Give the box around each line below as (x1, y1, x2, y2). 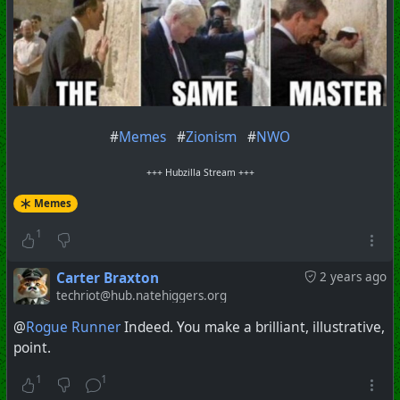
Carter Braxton (55, 269, 159, 288)
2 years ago (320, 269, 387, 286)
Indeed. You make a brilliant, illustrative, (121, 317, 385, 337)
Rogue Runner (26, 317, 121, 337)
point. (13, 337, 51, 357)
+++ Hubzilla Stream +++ (146, 166, 254, 179)
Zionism (186, 128, 237, 147)
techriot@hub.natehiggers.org (55, 287, 227, 304)
